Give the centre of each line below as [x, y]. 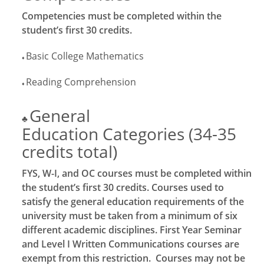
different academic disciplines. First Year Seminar [132, 230]
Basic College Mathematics [85, 56]
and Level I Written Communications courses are [131, 244]
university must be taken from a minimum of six [130, 216]
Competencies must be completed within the [122, 16]
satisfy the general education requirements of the [133, 202]
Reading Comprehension [81, 82]
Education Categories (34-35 [129, 134]
